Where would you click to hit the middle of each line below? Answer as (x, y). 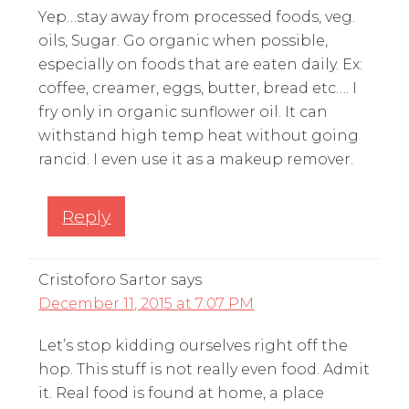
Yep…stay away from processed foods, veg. (197, 17)
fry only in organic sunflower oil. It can (184, 112)
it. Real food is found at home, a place (182, 393)
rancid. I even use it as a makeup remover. (196, 160)
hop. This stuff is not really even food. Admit (204, 370)
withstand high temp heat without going (199, 136)
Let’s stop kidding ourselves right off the (194, 346)
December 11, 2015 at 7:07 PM (147, 304)
